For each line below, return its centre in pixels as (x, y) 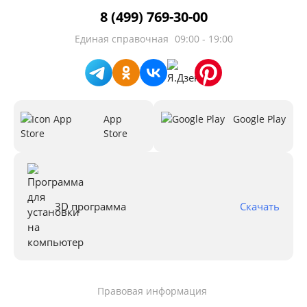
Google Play (259, 119)
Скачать (260, 206)
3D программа (90, 206)
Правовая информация (152, 291)
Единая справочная (123, 38)
